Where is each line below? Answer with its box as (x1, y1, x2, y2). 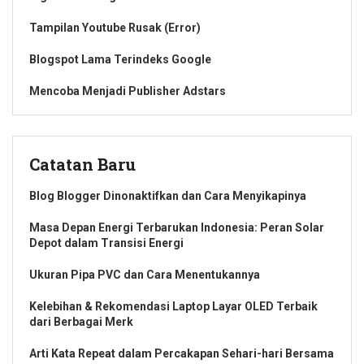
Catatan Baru (29, 153, 136, 175)
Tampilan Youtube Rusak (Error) (29, 20, 201, 34)
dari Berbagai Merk (29, 314, 133, 328)
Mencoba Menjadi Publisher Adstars (29, 84, 226, 97)
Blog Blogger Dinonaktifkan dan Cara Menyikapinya (29, 188, 306, 202)
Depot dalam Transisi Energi (29, 236, 184, 249)
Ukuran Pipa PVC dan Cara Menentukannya (29, 267, 260, 281)
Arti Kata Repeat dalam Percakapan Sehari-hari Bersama (29, 346, 334, 360)
